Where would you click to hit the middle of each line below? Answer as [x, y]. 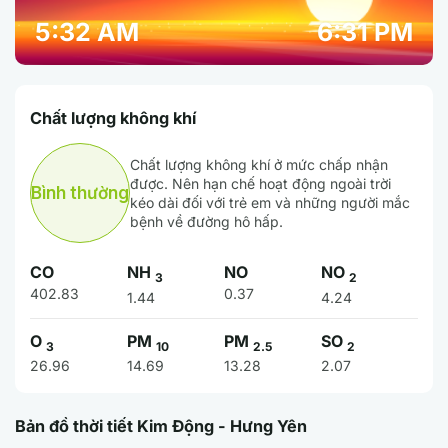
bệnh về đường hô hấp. [206, 222]
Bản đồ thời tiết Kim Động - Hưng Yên [161, 425]
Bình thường [80, 193]
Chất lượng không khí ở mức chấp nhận [259, 165]
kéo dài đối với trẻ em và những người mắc [270, 203]
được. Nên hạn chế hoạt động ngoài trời [260, 184]
